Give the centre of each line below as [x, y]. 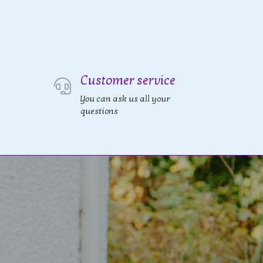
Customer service [128, 80]
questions [99, 111]
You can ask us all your [125, 99]
